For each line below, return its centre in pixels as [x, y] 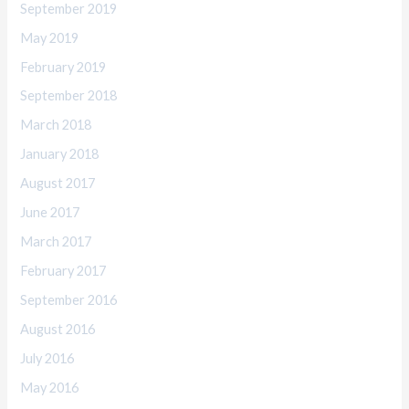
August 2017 [58, 184]
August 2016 [58, 329]
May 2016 [50, 387]
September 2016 [69, 300]
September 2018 [69, 96]
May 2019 [50, 37]
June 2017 [50, 213]
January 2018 [60, 154]
